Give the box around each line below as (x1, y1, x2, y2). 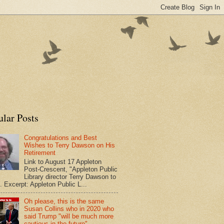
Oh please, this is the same (24, 197, 104, 205)
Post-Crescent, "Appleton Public (24, 165, 118, 173)
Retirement (24, 149, 56, 157)
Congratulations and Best (24, 134, 97, 142)
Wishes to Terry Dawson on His (24, 141, 115, 149)
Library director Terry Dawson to (24, 172, 116, 180)
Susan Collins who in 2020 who (24, 204, 114, 212)
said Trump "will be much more (24, 212, 114, 220)
